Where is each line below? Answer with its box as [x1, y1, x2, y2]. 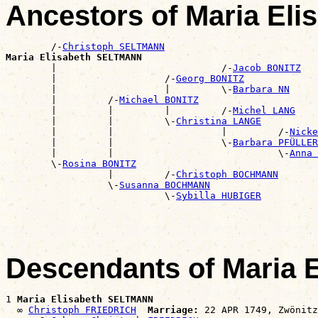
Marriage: [148, 304, 199, 315]
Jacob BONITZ [233, 62, 301, 73]
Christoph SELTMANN [62, 40, 165, 52]
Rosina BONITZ [62, 158, 136, 169]
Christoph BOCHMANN [176, 168, 278, 180]
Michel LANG [233, 104, 295, 116]
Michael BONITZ [119, 94, 199, 105]
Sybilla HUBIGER [176, 190, 261, 201]
